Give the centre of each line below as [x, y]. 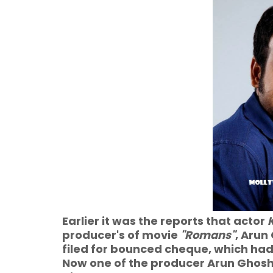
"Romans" [208, 235]
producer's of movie [121, 235]
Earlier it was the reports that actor [165, 221]
